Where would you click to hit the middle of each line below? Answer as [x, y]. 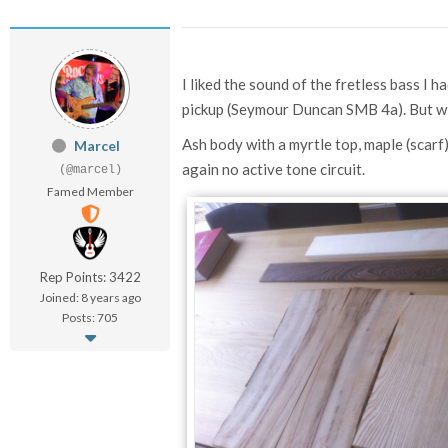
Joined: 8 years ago [90, 297]
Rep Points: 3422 [90, 277]
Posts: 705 [90, 317]
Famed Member [90, 191]
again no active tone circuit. [273, 169]
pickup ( [206, 109]
